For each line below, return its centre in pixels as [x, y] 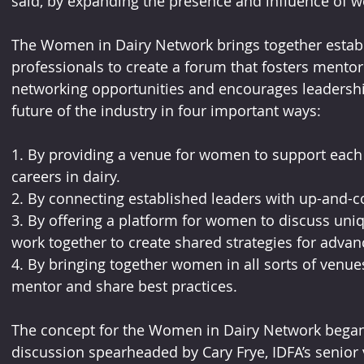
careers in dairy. [65, 177]
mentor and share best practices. [126, 286]
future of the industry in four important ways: [166, 111]
